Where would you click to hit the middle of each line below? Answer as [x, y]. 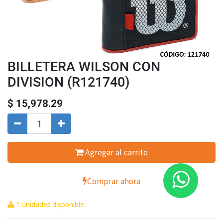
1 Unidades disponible [49, 205]
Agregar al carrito [115, 152]
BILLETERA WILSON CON [84, 66]
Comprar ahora [114, 181]
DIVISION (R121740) [69, 82]
